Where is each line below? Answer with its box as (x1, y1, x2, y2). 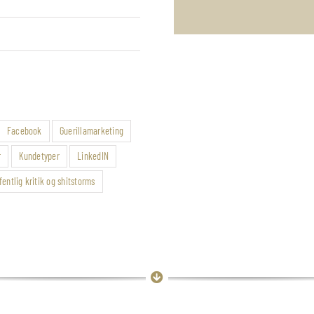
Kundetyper (18, 150, 60, 163)
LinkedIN (77, 150, 109, 163)
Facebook (6, 125, 42, 137)
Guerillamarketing (59, 125, 124, 137)
